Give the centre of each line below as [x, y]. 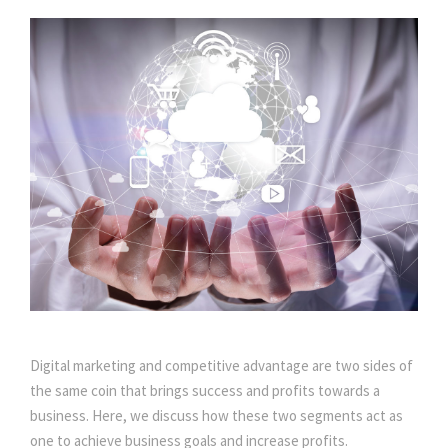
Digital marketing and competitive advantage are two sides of [221, 366]
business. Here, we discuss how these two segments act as [216, 416]
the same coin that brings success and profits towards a [205, 391]
